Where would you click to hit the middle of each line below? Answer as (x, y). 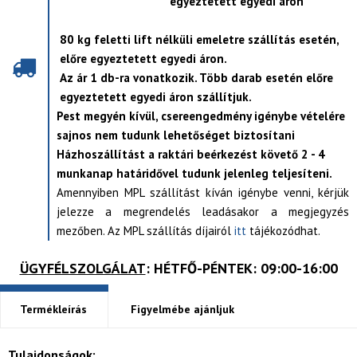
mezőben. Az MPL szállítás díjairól (145, 231)
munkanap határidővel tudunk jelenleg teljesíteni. (194, 173)
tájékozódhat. (283, 231)
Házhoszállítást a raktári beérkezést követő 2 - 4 (191, 154)
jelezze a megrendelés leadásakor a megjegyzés (203, 212)
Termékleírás (53, 309)
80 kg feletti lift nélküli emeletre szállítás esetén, (199, 39)
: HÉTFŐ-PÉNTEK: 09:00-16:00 (241, 268)
